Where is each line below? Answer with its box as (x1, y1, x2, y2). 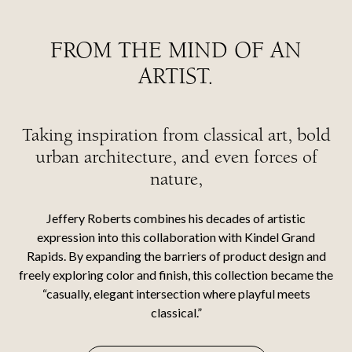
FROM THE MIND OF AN (50, 37, 302, 64)
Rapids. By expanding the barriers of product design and (26, 248, 326, 263)
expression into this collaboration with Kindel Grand (37, 229, 315, 244)
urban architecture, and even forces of (35, 146, 317, 167)
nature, (149, 168, 203, 189)
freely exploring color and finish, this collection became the (19, 267, 333, 282)
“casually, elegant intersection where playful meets (42, 286, 310, 301)
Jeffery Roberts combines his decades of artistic (46, 211, 306, 225)
